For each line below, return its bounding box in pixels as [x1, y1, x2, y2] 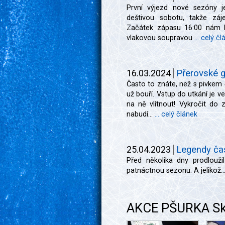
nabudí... [127, 110, 155, 119]
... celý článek [155, 110, 197, 119]
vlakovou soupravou [127, 34, 194, 42]
